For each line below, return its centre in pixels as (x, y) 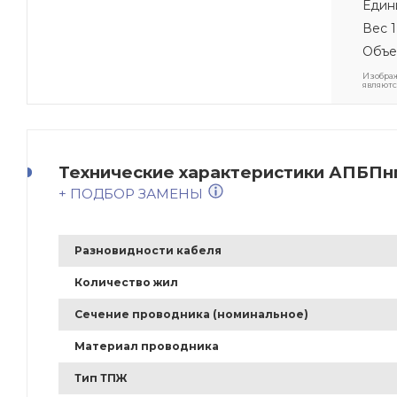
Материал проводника (147, 346)
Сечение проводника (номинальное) (191, 315)
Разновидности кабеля (148, 251)
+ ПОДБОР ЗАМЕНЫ (132, 194)
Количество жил (126, 283)
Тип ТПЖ (101, 378)
